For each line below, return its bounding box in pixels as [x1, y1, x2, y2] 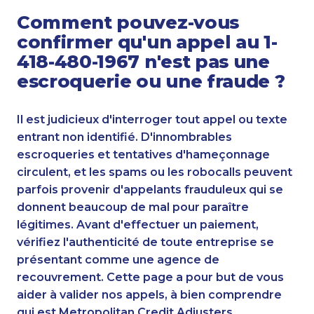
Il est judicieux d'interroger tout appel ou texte [17, 113, 287, 127]
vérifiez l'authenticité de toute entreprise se [17, 235, 274, 250]
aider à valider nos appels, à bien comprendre [17, 288, 282, 302]
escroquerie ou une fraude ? [17, 70, 285, 93]
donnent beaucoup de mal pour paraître [17, 200, 249, 214]
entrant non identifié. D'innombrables [17, 130, 232, 144]
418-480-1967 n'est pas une [17, 50, 270, 73]
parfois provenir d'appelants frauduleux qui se [17, 183, 283, 197]
